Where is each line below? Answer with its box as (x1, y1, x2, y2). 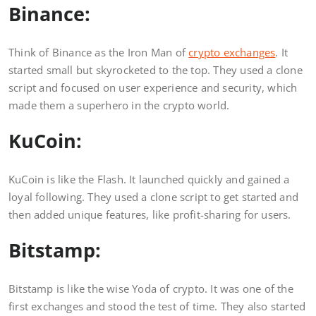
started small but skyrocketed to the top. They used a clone (8, 63, 303, 78)
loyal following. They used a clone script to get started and (8, 190, 299, 205)
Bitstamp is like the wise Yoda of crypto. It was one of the (8, 281, 293, 296)
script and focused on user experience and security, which (8, 80, 298, 95)
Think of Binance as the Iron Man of (8, 45, 189, 60)
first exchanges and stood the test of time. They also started (8, 299, 306, 314)
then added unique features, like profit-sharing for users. (8, 207, 291, 222)
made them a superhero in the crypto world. (8, 98, 230, 113)
